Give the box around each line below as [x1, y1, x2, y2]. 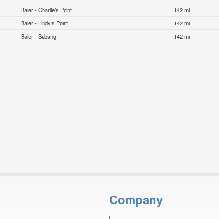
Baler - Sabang [21, 32, 57, 41]
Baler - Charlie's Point [21, 6, 72, 14]
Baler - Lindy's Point [21, 19, 68, 27]
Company [109, 191, 163, 208]
